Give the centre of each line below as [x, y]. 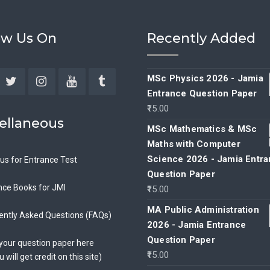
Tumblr [115, 98]
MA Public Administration [203, 209]
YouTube [89, 98]
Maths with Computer [194, 144]
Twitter [25, 98]
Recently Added [201, 38]
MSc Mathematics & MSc [202, 129]
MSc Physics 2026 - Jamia [205, 78]
